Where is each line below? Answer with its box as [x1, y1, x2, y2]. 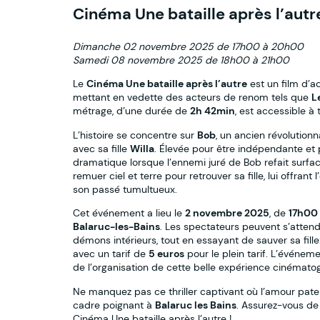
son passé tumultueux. [73, 182, 177, 196]
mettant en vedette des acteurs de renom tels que [73, 91, 311, 104]
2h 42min [190, 104, 235, 118]
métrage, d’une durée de [73, 104, 190, 118]
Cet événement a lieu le [73, 206, 185, 220]
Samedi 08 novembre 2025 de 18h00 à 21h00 [73, 54, 289, 66]
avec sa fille [73, 141, 130, 155]
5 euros [149, 247, 184, 261]
